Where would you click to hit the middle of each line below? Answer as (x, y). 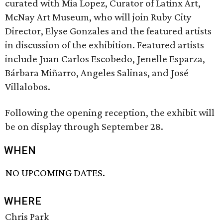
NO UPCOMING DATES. (56, 173)
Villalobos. (28, 87)
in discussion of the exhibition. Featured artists (105, 45)
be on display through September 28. (84, 126)
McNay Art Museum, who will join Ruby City (98, 17)
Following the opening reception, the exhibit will (110, 112)
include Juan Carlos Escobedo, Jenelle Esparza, (105, 59)
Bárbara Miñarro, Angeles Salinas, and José (97, 73)
